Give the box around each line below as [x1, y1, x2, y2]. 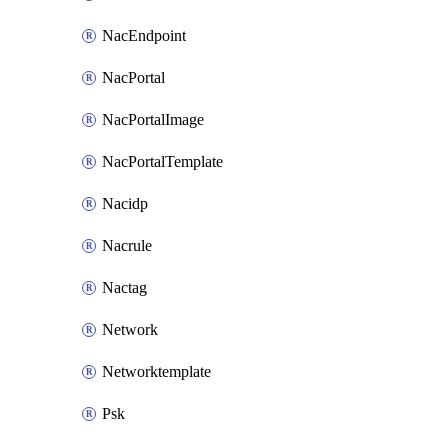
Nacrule [102, 237, 152, 254]
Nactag [102, 279, 147, 296]
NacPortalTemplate [102, 153, 223, 170]
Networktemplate [102, 363, 211, 380]
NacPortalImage [102, 111, 204, 128]
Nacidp [102, 195, 148, 212]
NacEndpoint [102, 27, 186, 44]
